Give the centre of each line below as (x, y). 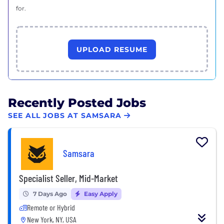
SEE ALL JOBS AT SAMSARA (65, 116)
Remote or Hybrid (51, 207)
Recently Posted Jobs (77, 102)
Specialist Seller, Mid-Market (68, 178)
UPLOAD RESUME (112, 49)
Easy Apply (100, 193)
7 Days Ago (50, 193)
